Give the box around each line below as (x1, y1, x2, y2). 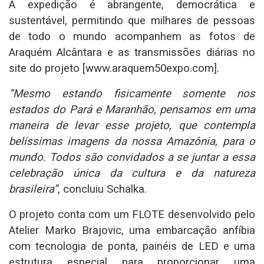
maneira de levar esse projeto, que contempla (9, 118, 255, 132)
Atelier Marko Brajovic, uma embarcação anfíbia (9, 223, 255, 237)
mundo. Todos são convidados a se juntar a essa (9, 150, 255, 164)
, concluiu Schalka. (58, 182, 147, 196)
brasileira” (9, 182, 58, 196)
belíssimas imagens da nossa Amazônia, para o (9, 134, 255, 148)
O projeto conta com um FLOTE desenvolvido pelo (9, 207, 255, 221)
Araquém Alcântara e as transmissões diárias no (9, 45, 255, 59)
